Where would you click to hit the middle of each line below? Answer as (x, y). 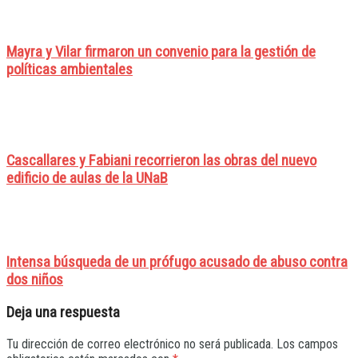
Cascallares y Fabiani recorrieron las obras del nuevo (161, 160)
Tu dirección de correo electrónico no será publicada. (140, 344)
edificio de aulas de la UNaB (87, 178)
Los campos (307, 344)
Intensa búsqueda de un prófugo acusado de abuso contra (177, 263)
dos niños (35, 280)
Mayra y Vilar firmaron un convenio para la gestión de (161, 52)
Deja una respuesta (63, 312)
